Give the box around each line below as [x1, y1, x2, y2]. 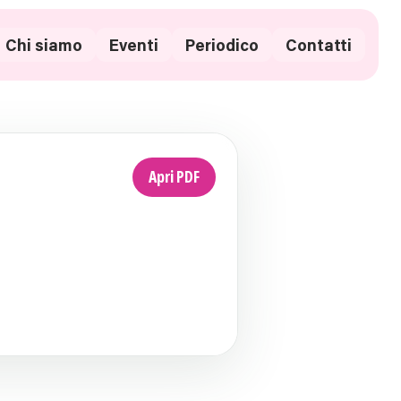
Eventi [109, 34, 158, 55]
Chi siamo [5, 34, 82, 55]
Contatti [286, 34, 352, 55]
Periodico [185, 34, 259, 55]
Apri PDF [149, 165, 200, 189]
